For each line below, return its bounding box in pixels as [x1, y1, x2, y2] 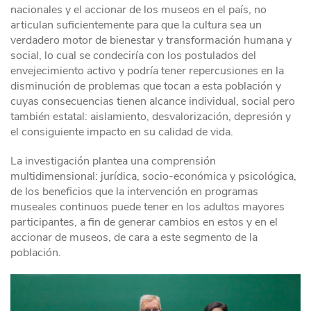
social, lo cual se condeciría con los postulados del [10, 47, 256, 63]
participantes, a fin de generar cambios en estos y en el [10, 214, 278, 230]
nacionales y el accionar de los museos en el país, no [10, 1, 267, 17]
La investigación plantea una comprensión [10, 153, 216, 169]
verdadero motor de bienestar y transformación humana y [10, 32, 292, 48]
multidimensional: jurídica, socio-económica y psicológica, [10, 168, 296, 184]
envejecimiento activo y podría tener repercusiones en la [10, 62, 284, 78]
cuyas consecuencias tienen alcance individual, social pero [10, 93, 295, 109]
